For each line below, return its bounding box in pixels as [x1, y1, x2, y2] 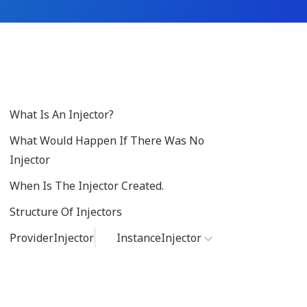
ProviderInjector [10, 230, 94, 245]
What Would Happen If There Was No [10, 133, 204, 148]
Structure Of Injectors [10, 204, 122, 219]
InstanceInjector [116, 230, 201, 245]
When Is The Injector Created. [10, 178, 164, 193]
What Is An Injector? [10, 107, 114, 122]
